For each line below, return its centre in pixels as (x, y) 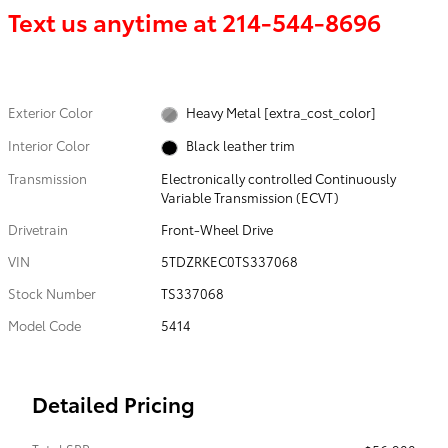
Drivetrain (38, 228)
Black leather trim (240, 145)
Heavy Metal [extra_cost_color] (280, 112)
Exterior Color (50, 112)
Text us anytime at (115, 21)
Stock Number (52, 292)
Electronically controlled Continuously (279, 177)
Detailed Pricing (113, 403)
